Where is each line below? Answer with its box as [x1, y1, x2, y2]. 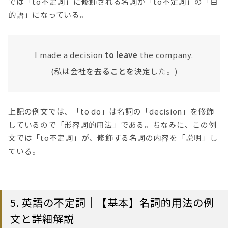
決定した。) [134, 66, 178, 77]
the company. [137, 49, 193, 61]
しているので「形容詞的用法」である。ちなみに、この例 [8, 119, 217, 130]
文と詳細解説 [10, 211, 74, 226]
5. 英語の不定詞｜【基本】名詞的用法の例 [10, 195, 214, 210]
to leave [104, 49, 138, 61]
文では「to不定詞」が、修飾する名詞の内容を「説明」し [8, 132, 218, 144]
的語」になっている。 [8, 9, 88, 20]
